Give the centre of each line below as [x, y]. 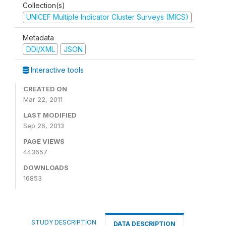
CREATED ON [45, 89]
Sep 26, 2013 [44, 126]
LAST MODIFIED [50, 115]
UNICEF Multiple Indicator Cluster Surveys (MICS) [107, 17]
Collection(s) [44, 5]
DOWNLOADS [46, 167]
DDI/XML [40, 49]
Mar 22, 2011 [43, 99]
